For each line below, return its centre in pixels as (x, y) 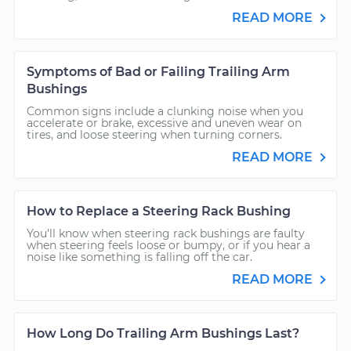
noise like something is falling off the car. (139, 257)
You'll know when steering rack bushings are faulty (166, 233)
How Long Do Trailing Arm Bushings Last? (163, 333)
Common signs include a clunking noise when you (165, 111)
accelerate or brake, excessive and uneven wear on (164, 123)
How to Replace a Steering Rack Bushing (159, 211)
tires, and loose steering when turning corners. (154, 135)
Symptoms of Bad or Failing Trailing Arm (158, 72)
